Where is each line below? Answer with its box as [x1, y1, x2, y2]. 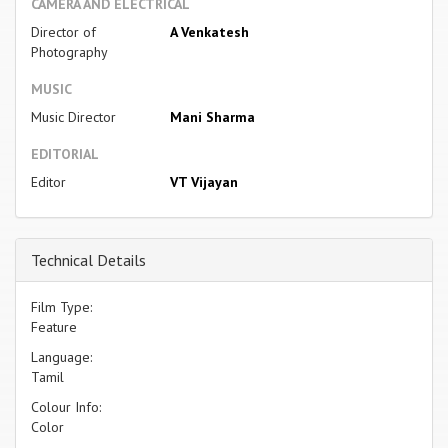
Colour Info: [31, 397, 101, 416]
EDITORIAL [31, 144, 99, 163]
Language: [31, 347, 92, 366]
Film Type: [31, 297, 92, 316]
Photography [31, 42, 108, 61]
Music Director [31, 107, 116, 126]
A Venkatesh [169, 22, 249, 41]
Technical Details [31, 249, 146, 270]
